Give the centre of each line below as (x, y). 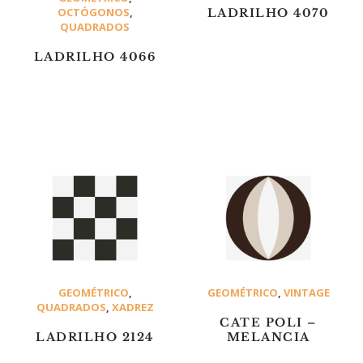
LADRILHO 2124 (95, 337)
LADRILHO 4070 (268, 13)
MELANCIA (268, 337)
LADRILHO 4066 (95, 57)
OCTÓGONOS (93, 12)
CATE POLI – (268, 323)
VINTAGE (306, 292)
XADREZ (132, 307)
